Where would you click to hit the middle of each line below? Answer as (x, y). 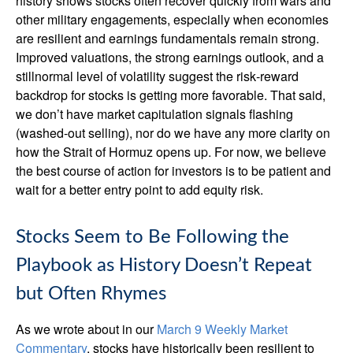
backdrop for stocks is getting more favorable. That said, (171, 95)
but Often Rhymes (91, 294)
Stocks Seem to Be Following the (152, 237)
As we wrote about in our (86, 329)
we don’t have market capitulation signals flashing (154, 114)
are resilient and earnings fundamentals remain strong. (167, 38)
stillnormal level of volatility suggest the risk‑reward (157, 76)
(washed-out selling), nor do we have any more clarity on (173, 133)
